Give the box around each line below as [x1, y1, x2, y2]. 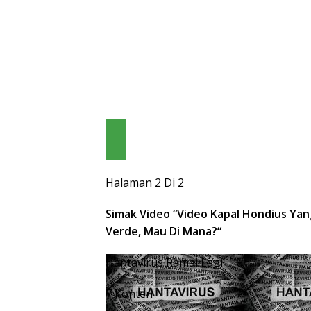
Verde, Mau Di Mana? [106, 224, 217, 239]
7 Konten [106, 286, 153, 302]
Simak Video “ [106, 206, 177, 222]
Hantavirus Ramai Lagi [106, 255, 223, 271]
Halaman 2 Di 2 [106, 175, 184, 191]
